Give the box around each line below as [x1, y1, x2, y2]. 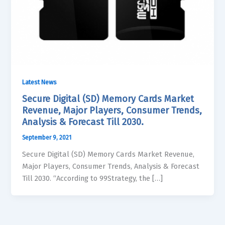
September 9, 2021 [22, 134, 72, 142]
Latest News [22, 78, 57, 86]
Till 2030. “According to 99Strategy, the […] [22, 173, 163, 183]
